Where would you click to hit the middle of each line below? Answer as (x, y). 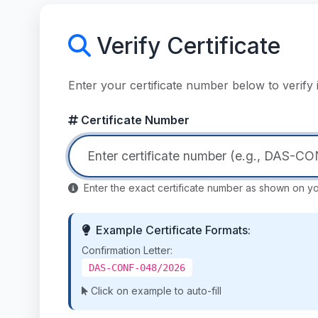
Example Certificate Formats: (173, 230)
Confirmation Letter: (127, 250)
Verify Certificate (188, 46)
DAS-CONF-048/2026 (137, 268)
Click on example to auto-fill (156, 291)
